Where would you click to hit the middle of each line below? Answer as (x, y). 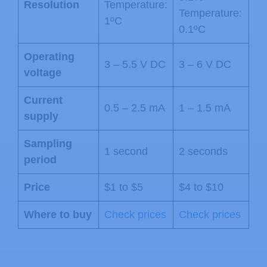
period (40, 159)
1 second (126, 151)
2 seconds (203, 151)
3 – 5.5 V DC (135, 64)
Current (43, 100)
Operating (49, 56)
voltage (43, 72)
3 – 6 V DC (205, 64)
